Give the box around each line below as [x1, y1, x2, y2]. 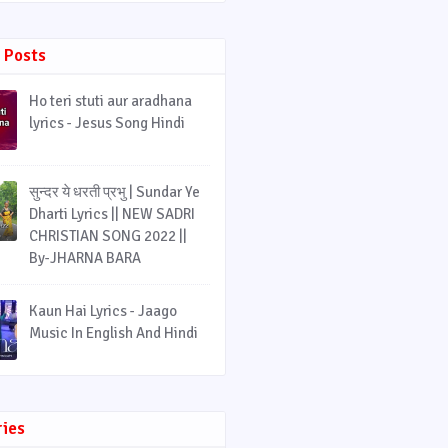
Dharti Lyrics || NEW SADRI [29, 205, 195, 223]
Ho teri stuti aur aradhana [29, 92, 192, 110]
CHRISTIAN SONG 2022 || [29, 227, 187, 245]
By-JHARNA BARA [29, 249, 141, 267]
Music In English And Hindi [29, 324, 198, 342]
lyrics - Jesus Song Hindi [29, 114, 185, 132]
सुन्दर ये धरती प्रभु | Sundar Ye [29, 183, 200, 201]
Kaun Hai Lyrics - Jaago [29, 302, 177, 320]
